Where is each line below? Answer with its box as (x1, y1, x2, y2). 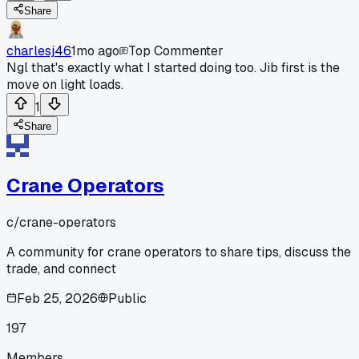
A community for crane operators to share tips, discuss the (6, 243, 351, 260)
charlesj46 (6, 42, 71, 59)
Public (108, 289, 147, 307)
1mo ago (71, 42, 119, 59)
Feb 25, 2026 (17, 289, 98, 307)
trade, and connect (6, 260, 116, 277)
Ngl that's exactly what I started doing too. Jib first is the (6, 58, 340, 76)
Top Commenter (128, 42, 224, 59)
